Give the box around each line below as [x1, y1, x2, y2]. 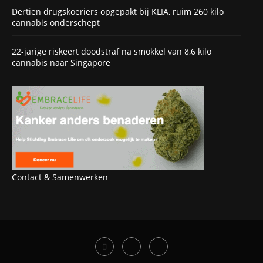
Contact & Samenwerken [12, 171, 108, 183]
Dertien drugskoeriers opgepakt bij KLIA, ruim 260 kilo [12, 5, 224, 17]
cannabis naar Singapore [12, 57, 110, 69]
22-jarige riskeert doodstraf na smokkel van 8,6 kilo [12, 46, 211, 58]
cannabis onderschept [12, 16, 100, 28]
